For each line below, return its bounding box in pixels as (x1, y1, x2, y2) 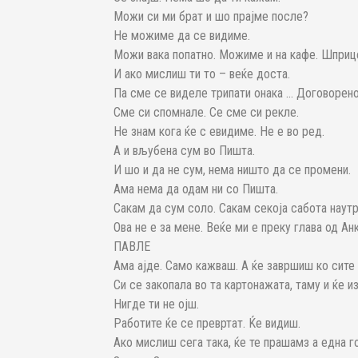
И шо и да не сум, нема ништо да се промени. (113, 162, 351, 178)
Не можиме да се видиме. (113, 28, 250, 44)
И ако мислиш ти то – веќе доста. (113, 66, 290, 82)
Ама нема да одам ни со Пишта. (113, 181, 278, 197)
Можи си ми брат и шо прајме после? (113, 9, 308, 25)
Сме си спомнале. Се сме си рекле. (113, 105, 299, 121)
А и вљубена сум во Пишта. (113, 143, 255, 159)
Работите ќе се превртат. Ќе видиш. (113, 316, 300, 332)
